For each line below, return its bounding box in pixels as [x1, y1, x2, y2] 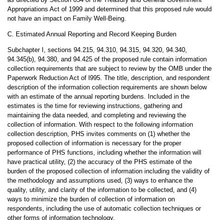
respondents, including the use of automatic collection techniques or [7, 205, 201, 212]
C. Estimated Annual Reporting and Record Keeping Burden [7, 30, 176, 38]
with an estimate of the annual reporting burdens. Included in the [7, 93, 190, 100]
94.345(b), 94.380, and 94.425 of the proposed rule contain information [7, 55, 207, 63]
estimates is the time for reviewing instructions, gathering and [7, 102, 182, 110]
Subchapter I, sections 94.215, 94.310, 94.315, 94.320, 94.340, [7, 46, 187, 54]
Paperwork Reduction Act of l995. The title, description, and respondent [7, 74, 210, 82]
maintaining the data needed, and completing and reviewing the [7, 111, 186, 119]
